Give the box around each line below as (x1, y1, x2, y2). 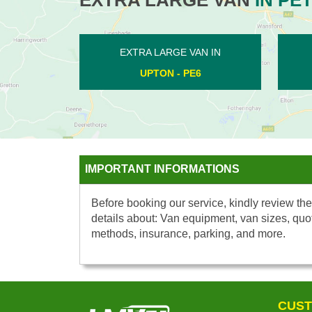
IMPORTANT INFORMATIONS (85, 162, 240, 175)
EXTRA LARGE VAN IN (39, 46, 141, 58)
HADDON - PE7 (55, 67, 125, 79)
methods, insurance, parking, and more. (91, 227, 286, 240)
